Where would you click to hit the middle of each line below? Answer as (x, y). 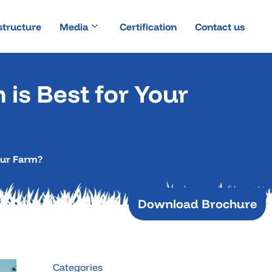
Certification (148, 26)
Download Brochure (197, 204)
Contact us (219, 26)
